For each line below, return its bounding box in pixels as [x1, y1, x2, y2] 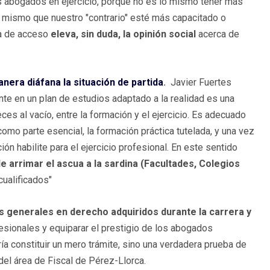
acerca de [196, 28, 239, 40]
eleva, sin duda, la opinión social [51, 28, 196, 40]
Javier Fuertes [171, 77, 231, 89]
